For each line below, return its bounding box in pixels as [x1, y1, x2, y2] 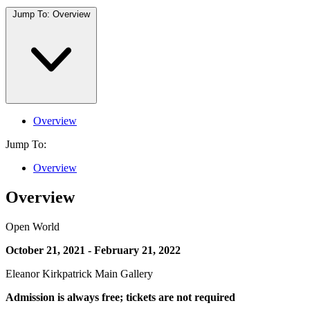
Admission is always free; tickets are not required [6, 291, 235, 303]
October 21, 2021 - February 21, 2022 [6, 244, 181, 256]
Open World [6, 220, 60, 232]
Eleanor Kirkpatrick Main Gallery [6, 267, 153, 280]
